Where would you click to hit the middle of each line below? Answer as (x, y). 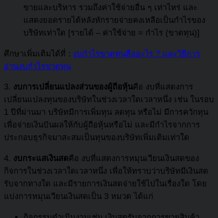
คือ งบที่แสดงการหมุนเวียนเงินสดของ (134, 159)
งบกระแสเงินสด (41, 159)
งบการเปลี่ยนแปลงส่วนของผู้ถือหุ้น (72, 87)
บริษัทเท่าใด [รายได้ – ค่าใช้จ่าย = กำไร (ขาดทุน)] (111, 33)
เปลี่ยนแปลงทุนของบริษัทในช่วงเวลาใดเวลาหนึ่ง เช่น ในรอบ (109, 100)
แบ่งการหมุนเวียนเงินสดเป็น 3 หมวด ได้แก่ (79, 197)
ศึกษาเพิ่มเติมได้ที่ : (38, 54)
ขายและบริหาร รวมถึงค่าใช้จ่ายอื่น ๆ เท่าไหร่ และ (110, 8)
